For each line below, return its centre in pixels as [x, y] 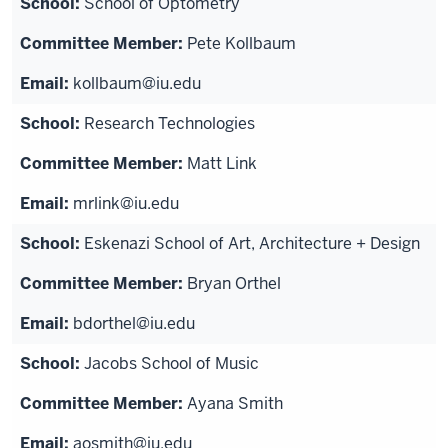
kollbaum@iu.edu [137, 83]
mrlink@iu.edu [126, 203]
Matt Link [222, 163]
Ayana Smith [235, 403]
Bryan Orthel [234, 283]
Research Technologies [169, 123]
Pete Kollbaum [241, 43]
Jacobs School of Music [171, 363]
